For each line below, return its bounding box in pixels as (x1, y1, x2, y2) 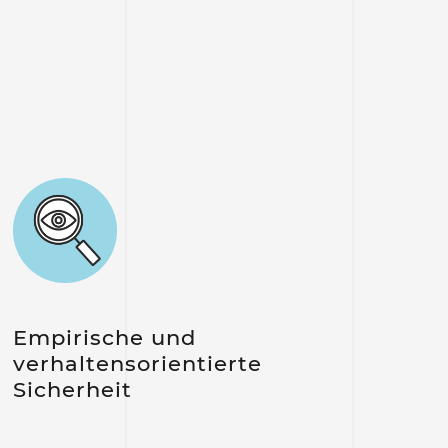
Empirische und (12, 324, 196, 350)
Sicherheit (12, 376, 132, 402)
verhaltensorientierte (12, 350, 262, 376)
